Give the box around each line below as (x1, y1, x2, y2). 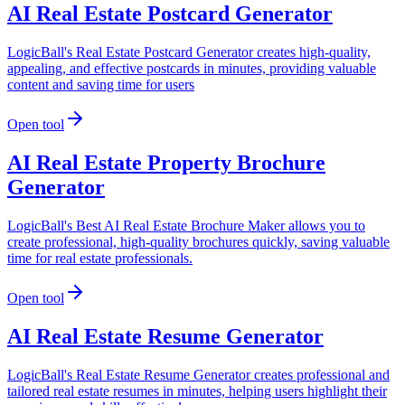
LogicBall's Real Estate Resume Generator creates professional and (7, 366, 390, 382)
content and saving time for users (7, 77, 194, 93)
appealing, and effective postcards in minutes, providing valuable (7, 61, 376, 77)
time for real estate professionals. (7, 250, 193, 267)
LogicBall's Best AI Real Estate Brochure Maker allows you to (7, 218, 365, 234)
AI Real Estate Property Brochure (7, 151, 325, 175)
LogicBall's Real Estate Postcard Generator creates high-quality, (7, 44, 371, 61)
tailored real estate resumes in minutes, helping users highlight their (7, 382, 387, 399)
